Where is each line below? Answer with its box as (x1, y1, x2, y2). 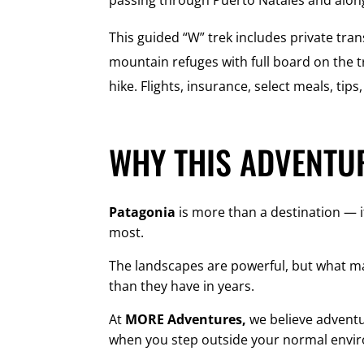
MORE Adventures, (125, 310, 247, 329)
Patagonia (109, 203, 176, 222)
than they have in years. (109, 277, 255, 296)
